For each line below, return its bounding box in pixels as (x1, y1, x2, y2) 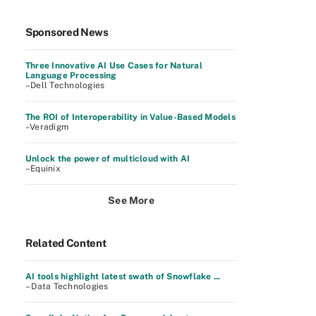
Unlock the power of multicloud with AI (25, 154, 190, 164)
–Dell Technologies (25, 80, 105, 90)
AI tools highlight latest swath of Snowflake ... (25, 272, 221, 281)
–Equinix (25, 164, 61, 174)
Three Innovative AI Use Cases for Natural (25, 61, 202, 71)
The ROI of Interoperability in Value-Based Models (25, 112, 236, 122)
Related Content (25, 237, 107, 249)
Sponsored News (25, 26, 109, 38)
